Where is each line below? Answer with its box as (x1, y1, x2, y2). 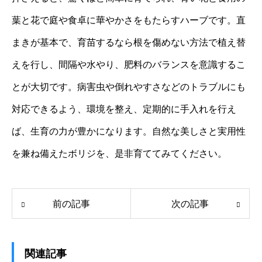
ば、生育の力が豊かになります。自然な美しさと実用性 (12, 126, 246, 136)
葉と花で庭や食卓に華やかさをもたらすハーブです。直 (12, 15, 246, 25)
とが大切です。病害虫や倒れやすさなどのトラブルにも (12, 81, 246, 92)
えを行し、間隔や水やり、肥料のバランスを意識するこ (12, 59, 246, 70)
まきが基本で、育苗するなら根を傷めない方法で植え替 (12, 37, 246, 47)
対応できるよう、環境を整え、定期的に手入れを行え (12, 104, 236, 114)
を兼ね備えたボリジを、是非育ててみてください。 (12, 148, 227, 158)
